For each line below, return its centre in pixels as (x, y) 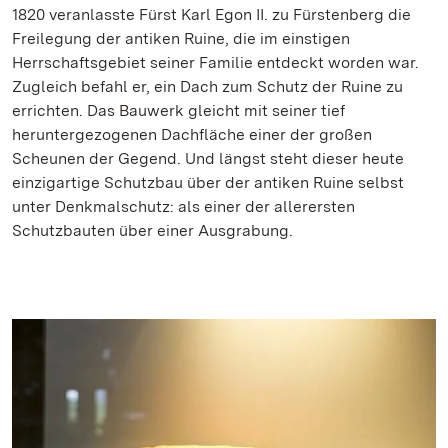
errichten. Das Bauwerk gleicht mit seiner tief (178, 111)
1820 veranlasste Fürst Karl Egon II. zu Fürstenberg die (211, 15)
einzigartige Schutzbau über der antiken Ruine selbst (208, 183)
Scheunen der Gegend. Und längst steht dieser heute (208, 159)
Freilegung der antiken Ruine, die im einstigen (181, 39)
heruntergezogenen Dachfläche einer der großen (192, 135)
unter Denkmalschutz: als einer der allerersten (183, 207)
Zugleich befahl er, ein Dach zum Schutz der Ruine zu (207, 87)
